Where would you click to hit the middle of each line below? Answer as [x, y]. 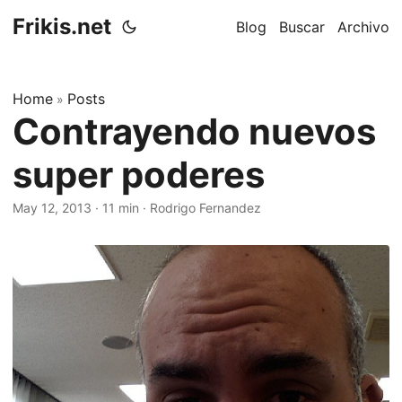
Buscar [302, 27]
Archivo [363, 27]
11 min [121, 208]
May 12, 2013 [52, 208]
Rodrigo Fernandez [205, 208]
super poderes [139, 175]
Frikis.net [62, 26]
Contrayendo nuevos [194, 131]
